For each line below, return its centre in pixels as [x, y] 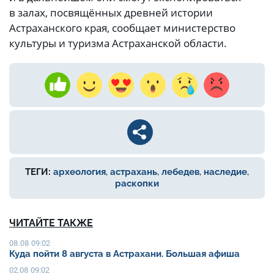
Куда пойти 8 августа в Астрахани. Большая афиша [124, 254]
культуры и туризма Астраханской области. [118, 43]
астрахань [134, 172]
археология [80, 172]
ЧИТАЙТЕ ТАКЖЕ [51, 223]
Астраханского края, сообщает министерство [122, 28]
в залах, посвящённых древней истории [111, 13]
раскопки [137, 184]
